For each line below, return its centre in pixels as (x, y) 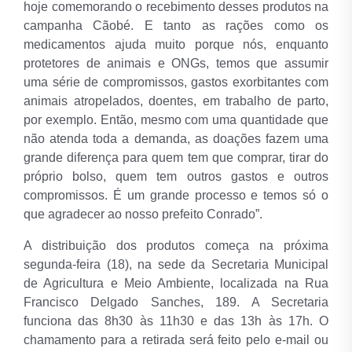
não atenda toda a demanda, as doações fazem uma (176, 139)
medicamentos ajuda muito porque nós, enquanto (176, 45)
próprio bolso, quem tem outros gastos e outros (176, 177)
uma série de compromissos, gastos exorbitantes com (176, 82)
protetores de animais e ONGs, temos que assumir (176, 64)
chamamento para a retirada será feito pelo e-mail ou (176, 340)
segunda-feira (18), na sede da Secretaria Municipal (176, 265)
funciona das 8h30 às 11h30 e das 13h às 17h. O (176, 321)
